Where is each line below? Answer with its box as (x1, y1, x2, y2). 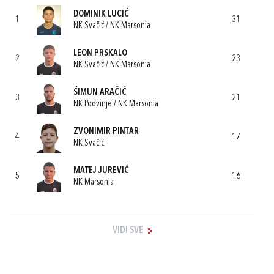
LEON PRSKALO (73, 48, 127, 58)
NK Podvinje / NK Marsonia (73, 99, 158, 109)
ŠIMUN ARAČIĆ (73, 87, 127, 97)
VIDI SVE (113, 226, 143, 235)
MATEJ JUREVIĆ (73, 166, 129, 176)
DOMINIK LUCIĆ (73, 9, 129, 19)
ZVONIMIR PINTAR (73, 127, 139, 136)
